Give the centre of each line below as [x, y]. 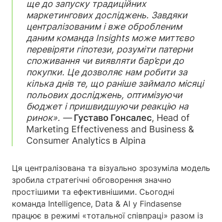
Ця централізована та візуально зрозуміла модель [111, 168]
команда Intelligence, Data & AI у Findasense [97, 203]
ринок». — [49, 117]
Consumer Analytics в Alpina [86, 140]
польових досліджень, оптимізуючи [104, 95]
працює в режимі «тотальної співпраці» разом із [108, 215]
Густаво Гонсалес [113, 117]
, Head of [171, 117]
